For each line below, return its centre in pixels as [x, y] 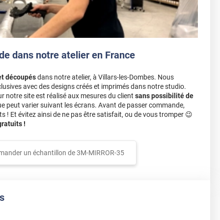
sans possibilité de [164, 96]
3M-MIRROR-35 [100, 153]
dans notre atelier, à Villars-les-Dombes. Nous [105, 77]
